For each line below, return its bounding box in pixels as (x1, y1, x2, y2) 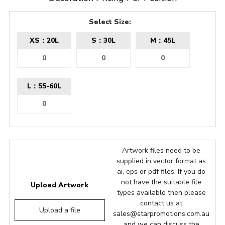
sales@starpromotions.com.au (113, 208, 210, 218)
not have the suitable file (121, 177, 202, 187)
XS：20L (29, 35, 59, 45)
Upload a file (39, 205, 80, 215)
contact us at (140, 198, 183, 208)
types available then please (117, 187, 206, 197)
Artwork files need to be (122, 145, 201, 155)
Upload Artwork (31, 180, 89, 190)
